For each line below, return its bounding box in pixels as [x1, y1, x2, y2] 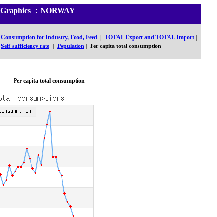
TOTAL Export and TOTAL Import [105, 34, 194, 41]
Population [57, 43, 84, 49]
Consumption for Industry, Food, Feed [1, 34, 99, 41]
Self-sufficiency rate [1, 43, 49, 49]
